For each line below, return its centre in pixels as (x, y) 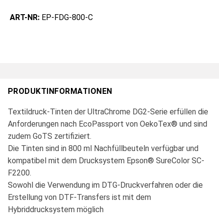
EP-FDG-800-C (67, 18)
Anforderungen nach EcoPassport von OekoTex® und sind (108, 124)
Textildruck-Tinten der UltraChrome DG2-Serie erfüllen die (108, 112)
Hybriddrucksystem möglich (56, 210)
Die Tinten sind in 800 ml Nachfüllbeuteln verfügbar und (103, 149)
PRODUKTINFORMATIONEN (60, 91)
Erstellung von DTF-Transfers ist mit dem (79, 197)
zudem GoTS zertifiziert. (50, 136)
